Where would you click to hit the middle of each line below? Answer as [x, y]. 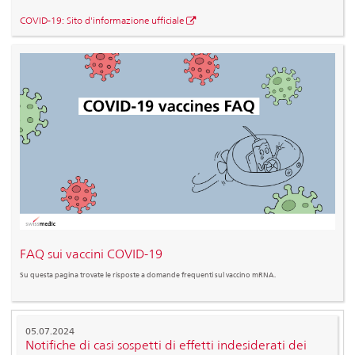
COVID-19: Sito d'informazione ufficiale [102, 21]
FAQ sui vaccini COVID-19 [91, 254]
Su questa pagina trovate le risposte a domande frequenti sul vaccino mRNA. [148, 274]
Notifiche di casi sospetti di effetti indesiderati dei [166, 345]
